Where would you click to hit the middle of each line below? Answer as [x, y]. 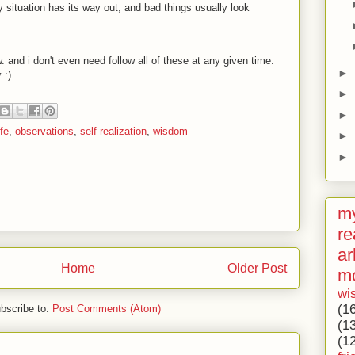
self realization [113, 131]
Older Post [257, 268]
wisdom [170, 131]
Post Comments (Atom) [107, 308]
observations [44, 131]
